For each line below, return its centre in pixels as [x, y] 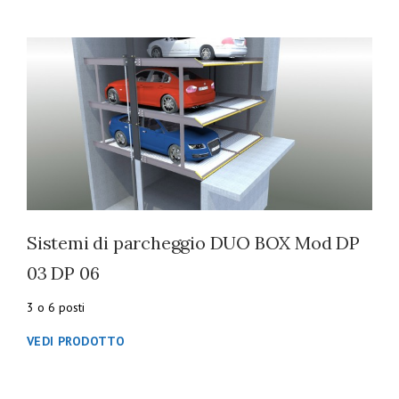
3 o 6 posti [56, 307]
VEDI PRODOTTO [76, 341]
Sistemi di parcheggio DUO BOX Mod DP [193, 243]
